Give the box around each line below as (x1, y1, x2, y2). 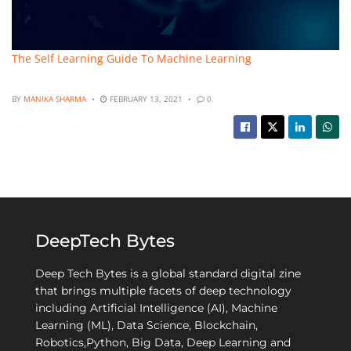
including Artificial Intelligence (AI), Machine (35, 301, 277, 316)
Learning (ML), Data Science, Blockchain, (35, 318, 258, 333)
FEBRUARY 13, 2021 (107, 93, 183, 105)
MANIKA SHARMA (24, 93, 86, 105)
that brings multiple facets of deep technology (35, 284, 291, 299)
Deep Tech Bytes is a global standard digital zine (35, 266, 301, 281)
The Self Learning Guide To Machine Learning (12, 50, 251, 66)
